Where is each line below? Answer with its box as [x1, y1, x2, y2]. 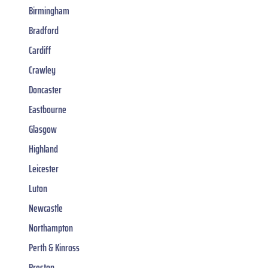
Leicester [29, 160, 59, 178]
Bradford [29, 22, 59, 39]
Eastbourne [29, 101, 66, 118]
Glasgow [29, 121, 57, 138]
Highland [29, 141, 58, 158]
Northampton [29, 220, 73, 237]
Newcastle [29, 200, 63, 217]
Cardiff [29, 42, 51, 59]
